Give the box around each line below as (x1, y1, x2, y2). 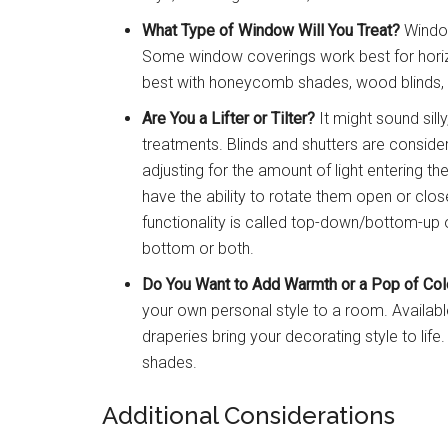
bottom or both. (142, 239, 254, 259)
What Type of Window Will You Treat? (142, 21, 400, 41)
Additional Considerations (102, 401, 395, 431)
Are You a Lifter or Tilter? (142, 109, 315, 129)
